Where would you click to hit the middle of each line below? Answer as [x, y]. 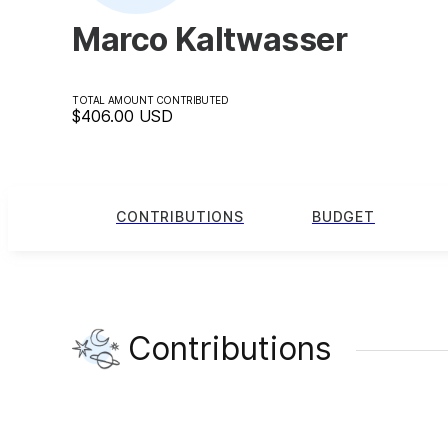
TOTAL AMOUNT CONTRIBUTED [150, 99]
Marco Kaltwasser [210, 39]
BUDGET [343, 217]
